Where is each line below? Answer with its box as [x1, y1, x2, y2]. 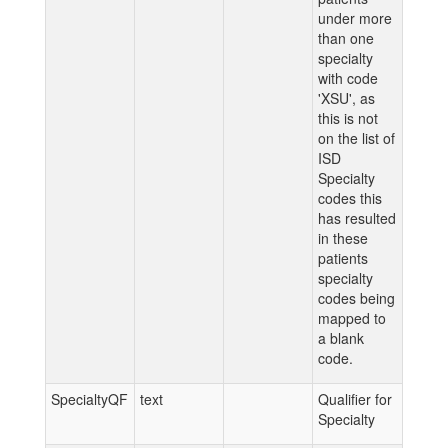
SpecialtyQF [51, 389, 128, 409]
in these [318, 228, 368, 248]
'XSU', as [318, 88, 375, 108]
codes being [318, 288, 395, 308]
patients [318, 248, 368, 268]
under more [318, 8, 392, 28]
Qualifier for [318, 389, 392, 409]
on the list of [318, 128, 395, 148]
